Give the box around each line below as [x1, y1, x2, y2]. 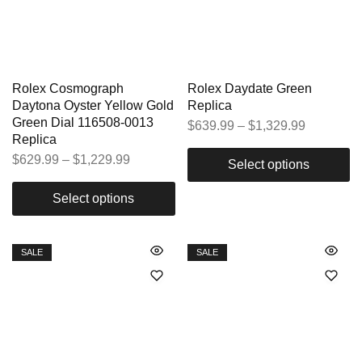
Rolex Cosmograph [12, 81, 124, 95]
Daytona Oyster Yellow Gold [12, 98, 174, 112]
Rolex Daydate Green [187, 81, 312, 95]
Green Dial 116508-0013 [12, 115, 154, 129]
